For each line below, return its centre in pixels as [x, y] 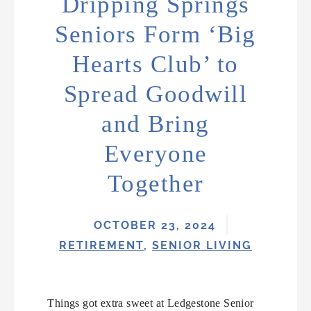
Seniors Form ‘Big [155, 34]
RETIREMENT [101, 245]
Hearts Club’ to [155, 64]
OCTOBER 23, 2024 [155, 225]
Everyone [155, 153]
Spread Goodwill [155, 94]
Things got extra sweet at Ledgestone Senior [151, 303]
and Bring [155, 124]
